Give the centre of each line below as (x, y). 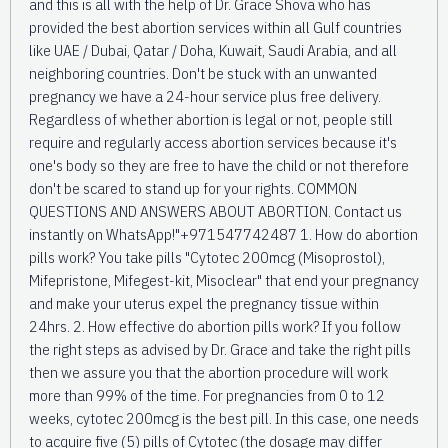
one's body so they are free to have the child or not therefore (219, 164)
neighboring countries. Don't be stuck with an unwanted (203, 72)
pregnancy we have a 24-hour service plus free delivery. (205, 95)
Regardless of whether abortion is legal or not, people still (211, 118)
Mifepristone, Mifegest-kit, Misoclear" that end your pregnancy (224, 279)
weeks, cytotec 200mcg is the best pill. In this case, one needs (224, 417)
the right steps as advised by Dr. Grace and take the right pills (220, 348)
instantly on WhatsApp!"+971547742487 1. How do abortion (223, 233)
